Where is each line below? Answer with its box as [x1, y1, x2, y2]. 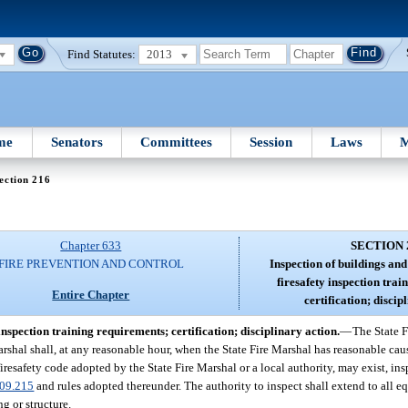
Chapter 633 [60, 239, 122, 253]
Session [250, 134, 293, 149]
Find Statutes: [67, 46, 137, 61]
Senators [50, 134, 103, 149]
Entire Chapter [52, 287, 130, 301]
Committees [140, 134, 213, 149]
